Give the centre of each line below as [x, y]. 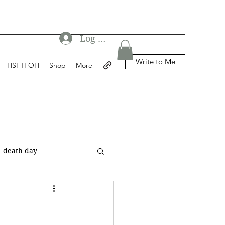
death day [20, 150]
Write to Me [155, 62]
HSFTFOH [23, 65]
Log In [93, 38]
